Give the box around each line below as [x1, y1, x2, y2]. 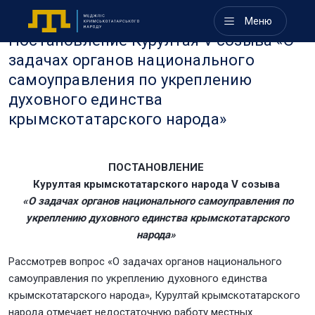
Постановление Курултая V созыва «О [8, 32, 294, 49]
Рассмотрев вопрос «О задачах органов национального [8, 255, 282, 268]
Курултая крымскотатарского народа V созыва [32, 178, 283, 191]
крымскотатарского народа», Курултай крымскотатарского [8, 289, 300, 302]
